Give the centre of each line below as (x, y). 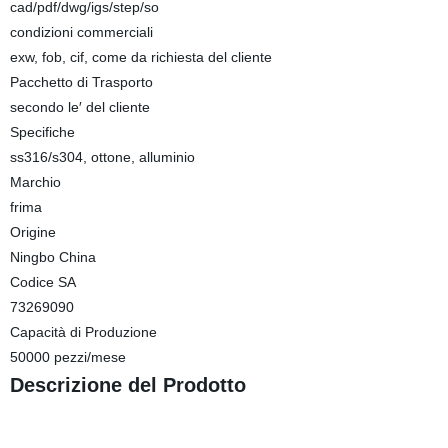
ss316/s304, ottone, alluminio (102, 157)
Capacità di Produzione (83, 332)
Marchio (35, 182)
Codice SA (42, 282)
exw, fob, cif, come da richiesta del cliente (140, 57)
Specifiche (42, 132)
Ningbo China (52, 257)
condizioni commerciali (81, 32)
